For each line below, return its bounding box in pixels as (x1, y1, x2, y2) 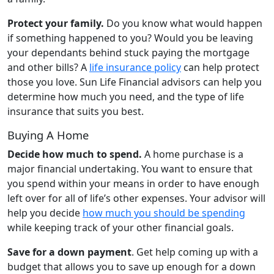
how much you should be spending (83, 206, 245, 220)
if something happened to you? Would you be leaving (7, 31, 253, 45)
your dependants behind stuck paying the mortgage (7, 45, 250, 59)
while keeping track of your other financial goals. (7, 220, 234, 234)
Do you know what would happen (106, 16, 262, 30)
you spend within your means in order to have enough (7, 176, 259, 190)
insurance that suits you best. (7, 104, 144, 118)
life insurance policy (89, 60, 181, 74)
